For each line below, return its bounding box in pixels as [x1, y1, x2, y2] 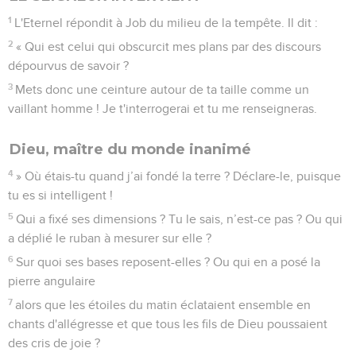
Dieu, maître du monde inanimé [10, 140, 251, 158]
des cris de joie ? [8, 336, 100, 350]
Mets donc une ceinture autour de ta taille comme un [15, 83, 310, 96]
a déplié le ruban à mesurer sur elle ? [8, 231, 211, 245]
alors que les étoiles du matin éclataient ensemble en [15, 298, 311, 311]
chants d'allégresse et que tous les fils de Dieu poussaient [8, 317, 327, 331]
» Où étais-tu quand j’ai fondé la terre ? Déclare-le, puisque [16, 169, 342, 183]
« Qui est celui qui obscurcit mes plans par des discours [16, 40, 322, 53]
